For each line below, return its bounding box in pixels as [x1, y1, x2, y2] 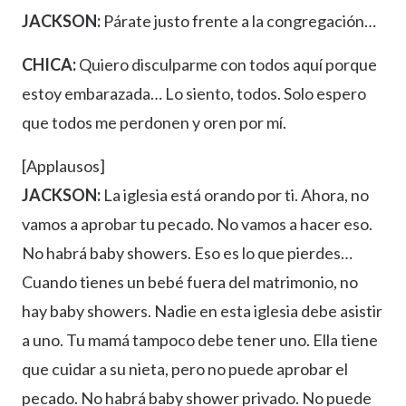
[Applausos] [22, 156, 105, 177]
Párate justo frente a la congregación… [101, 11, 376, 32]
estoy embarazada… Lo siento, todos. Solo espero [22, 83, 366, 104]
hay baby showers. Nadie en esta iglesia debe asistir [22, 301, 382, 322]
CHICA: [22, 54, 76, 75]
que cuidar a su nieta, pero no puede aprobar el [22, 359, 348, 380]
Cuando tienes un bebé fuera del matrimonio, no [22, 272, 358, 293]
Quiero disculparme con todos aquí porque [76, 54, 377, 75]
